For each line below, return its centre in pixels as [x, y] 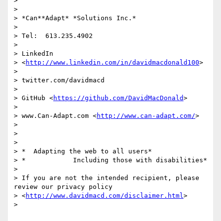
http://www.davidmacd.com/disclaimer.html [105, 196]
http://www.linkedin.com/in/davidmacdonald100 [112, 63]
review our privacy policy [63, 187]
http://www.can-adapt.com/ [146, 116]
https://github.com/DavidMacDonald [118, 98]
